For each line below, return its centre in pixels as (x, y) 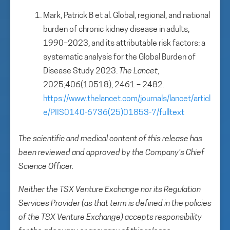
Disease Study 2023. (81, 71)
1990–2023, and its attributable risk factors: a (124, 44)
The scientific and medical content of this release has (110, 139)
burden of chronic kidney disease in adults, (116, 30)
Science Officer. (46, 167)
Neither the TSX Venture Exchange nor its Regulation (110, 190)
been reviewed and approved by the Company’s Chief (111, 153)
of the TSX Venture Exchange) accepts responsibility (110, 218)
